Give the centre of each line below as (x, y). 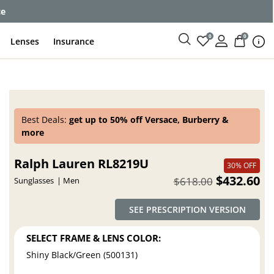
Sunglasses (34, 181)
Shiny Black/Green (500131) (82, 254)
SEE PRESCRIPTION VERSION (187, 210)
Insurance (74, 41)
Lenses (25, 41)
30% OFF (242, 165)
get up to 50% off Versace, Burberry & (149, 120)
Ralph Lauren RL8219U (82, 164)
